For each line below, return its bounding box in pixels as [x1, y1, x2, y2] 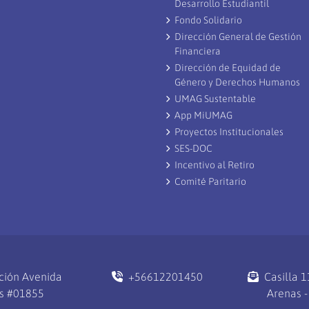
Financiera [175, 46, 221, 57]
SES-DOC [175, 143, 212, 154]
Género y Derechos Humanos [175, 77, 300, 88]
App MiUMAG [175, 110, 232, 121]
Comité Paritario [175, 176, 246, 187]
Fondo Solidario [175, 14, 242, 26]
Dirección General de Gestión [175, 31, 301, 42]
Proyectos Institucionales [175, 126, 283, 137]
